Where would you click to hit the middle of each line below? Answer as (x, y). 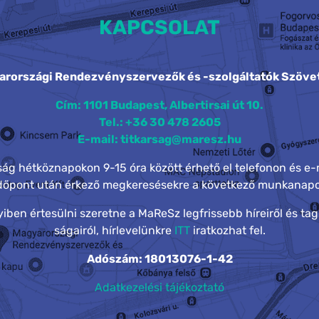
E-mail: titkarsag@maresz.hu (159, 139)
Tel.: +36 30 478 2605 (159, 122)
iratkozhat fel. (228, 230)
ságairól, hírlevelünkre (114, 230)
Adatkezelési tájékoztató (159, 287)
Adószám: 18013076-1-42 (159, 258)
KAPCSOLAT (159, 27)
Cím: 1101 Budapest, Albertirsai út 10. (159, 105)
